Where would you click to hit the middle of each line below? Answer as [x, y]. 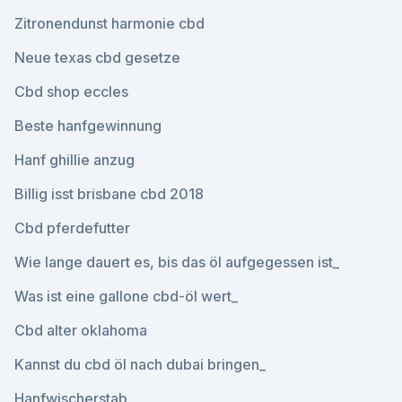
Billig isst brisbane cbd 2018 [109, 194]
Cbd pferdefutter [72, 228]
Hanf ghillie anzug [74, 160]
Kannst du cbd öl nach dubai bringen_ [140, 364]
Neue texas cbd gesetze [97, 57]
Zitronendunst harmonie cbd [109, 23]
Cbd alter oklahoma [81, 330]
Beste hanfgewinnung [88, 126]
